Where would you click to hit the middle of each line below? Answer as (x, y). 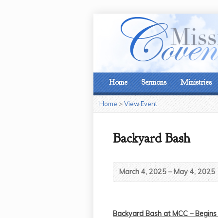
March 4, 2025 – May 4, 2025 (167, 172)
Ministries (196, 82)
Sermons (154, 82)
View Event (141, 104)
